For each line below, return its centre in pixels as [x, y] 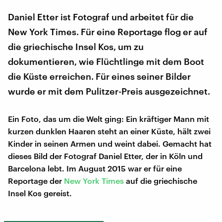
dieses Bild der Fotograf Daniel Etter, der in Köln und [105, 156]
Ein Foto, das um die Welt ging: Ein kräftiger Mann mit [109, 118]
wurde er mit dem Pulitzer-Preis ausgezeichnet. [109, 91]
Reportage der [36, 180]
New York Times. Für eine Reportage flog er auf [108, 31]
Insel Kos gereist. [40, 193]
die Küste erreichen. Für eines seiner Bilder [99, 76]
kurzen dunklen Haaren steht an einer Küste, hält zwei [109, 131]
